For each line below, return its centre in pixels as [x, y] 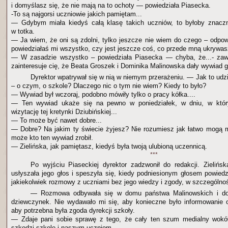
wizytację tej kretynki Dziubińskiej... [64, 112]
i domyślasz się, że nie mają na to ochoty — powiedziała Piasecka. [111, 5]
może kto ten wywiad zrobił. [52, 138]
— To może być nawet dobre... [56, 120]
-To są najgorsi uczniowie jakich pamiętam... [77, 14]
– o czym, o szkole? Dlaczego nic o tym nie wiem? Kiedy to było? [109, 86]
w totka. [23, 31]
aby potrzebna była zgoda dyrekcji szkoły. [73, 210]
